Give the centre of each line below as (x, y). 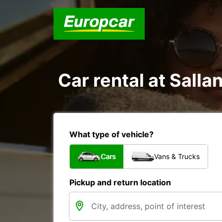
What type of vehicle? (111, 134)
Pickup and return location (120, 182)
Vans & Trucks (177, 156)
